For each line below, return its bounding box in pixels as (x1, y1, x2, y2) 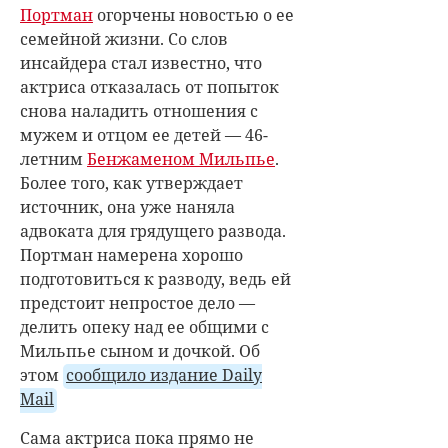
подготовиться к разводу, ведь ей (20, 267, 291, 290)
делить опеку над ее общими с (20, 315, 269, 338)
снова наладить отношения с (20, 99, 258, 122)
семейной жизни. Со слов (20, 27, 228, 50)
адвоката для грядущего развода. (20, 219, 286, 242)
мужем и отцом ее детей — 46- (20, 123, 268, 146)
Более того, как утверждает (20, 171, 243, 194)
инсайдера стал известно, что (20, 51, 262, 74)
